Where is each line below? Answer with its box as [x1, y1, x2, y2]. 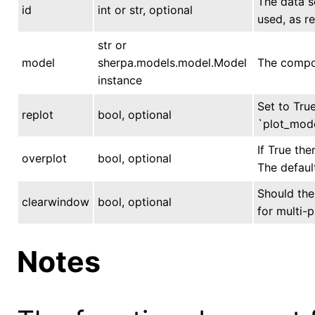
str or [98, 37, 127, 52]
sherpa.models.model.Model [98, 55, 247, 70]
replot [22, 107, 53, 122]
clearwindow [22, 194, 89, 209]
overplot [22, 150, 67, 165]
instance [98, 72, 142, 87]
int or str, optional [98, 2, 193, 17]
